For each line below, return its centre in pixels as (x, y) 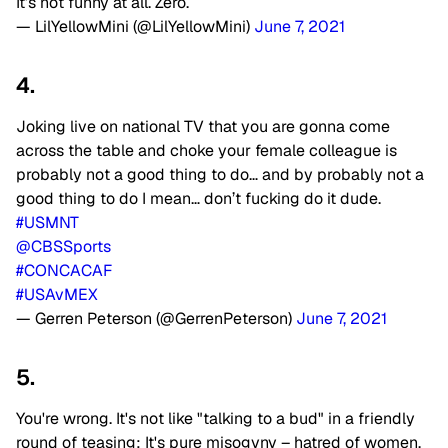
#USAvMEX (57, 295)
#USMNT (47, 223)
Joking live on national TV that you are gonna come (203, 127)
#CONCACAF (64, 271)
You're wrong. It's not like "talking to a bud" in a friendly (215, 419)
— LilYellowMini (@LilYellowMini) (135, 27)
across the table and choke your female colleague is (206, 151)
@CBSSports (63, 247)
